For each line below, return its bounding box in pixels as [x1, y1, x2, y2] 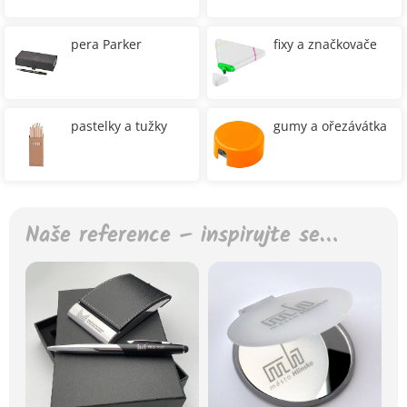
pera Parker [71, 35, 142, 53]
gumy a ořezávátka [273, 117, 387, 134]
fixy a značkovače [273, 35, 377, 53]
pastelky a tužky [71, 117, 167, 134]
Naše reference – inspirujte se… [25, 218, 337, 253]
